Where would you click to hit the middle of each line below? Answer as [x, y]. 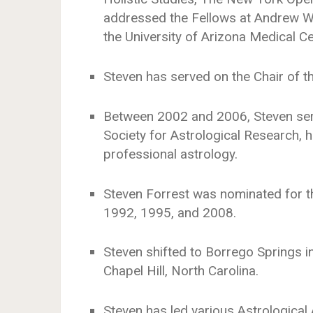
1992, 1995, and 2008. [170, 212]
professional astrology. [171, 154]
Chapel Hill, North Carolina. [181, 271]
